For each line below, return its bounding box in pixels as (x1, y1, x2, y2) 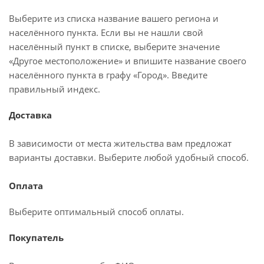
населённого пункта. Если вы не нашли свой (9, 27, 203, 38)
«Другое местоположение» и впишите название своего (9, 55, 246, 67)
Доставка (9, 109, 52, 121)
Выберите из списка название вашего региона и (9, 12, 219, 24)
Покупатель (9, 232, 64, 243)
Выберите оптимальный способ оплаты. (9, 206, 186, 217)
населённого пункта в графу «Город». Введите (9, 69, 207, 81)
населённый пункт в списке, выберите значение (9, 41, 220, 52)
